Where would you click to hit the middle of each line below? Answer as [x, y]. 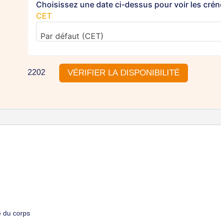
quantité [61, 78]
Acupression [69, 124]
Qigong [59, 135]
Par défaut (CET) [72, 36]
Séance [60, 101]
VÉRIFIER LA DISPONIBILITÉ [123, 73]
